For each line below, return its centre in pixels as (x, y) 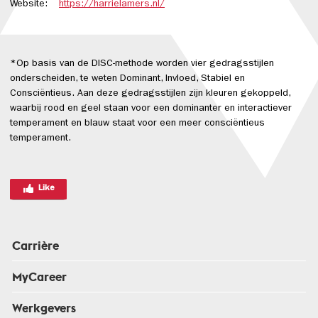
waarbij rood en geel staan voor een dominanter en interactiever (151, 109)
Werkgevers (44, 308)
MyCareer (39, 276)
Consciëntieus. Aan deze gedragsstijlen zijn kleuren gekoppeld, (150, 94)
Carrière (35, 245)
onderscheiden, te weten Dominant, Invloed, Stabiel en (127, 79)
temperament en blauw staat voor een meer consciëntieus (137, 124)
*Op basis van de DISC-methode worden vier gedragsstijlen (142, 64)
